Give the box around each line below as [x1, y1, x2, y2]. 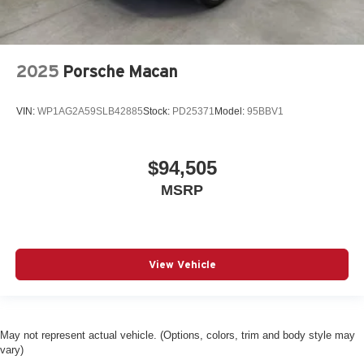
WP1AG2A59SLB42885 [37, 106, 143, 118]
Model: [214, 106, 247, 118]
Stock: [143, 106, 172, 118]
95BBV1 [247, 106, 284, 118]
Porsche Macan [63, 63, 178, 80]
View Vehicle [148, 258, 216, 271]
